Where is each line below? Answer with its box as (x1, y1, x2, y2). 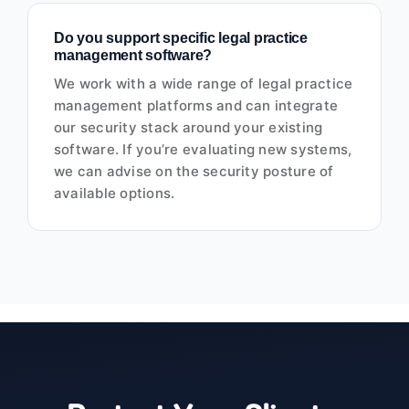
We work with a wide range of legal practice (53, 75, 353, 93)
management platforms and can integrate (53, 97, 339, 115)
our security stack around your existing (53, 119, 323, 137)
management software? (53, 47, 213, 64)
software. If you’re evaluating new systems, (53, 141, 352, 159)
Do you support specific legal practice (53, 30, 308, 47)
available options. (53, 184, 175, 203)
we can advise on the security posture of (53, 163, 334, 181)
